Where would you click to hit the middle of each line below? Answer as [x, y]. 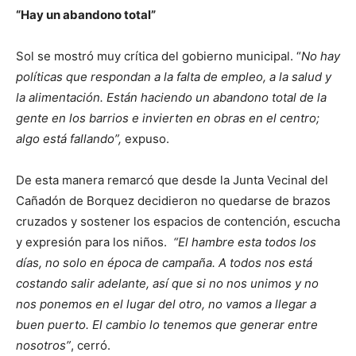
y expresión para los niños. [95, 242]
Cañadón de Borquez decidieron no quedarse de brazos [173, 201]
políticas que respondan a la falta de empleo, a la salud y [174, 77]
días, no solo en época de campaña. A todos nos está [164, 263]
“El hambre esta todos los [245, 242]
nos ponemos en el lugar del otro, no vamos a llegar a [166, 304]
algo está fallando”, [69, 139]
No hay [321, 56]
